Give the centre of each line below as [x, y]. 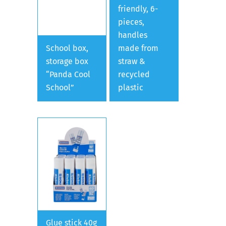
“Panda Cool [68, 74]
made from [138, 48]
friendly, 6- [138, 9]
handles [133, 35]
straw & [132, 61]
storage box [67, 61]
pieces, [131, 22]
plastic [131, 87]
